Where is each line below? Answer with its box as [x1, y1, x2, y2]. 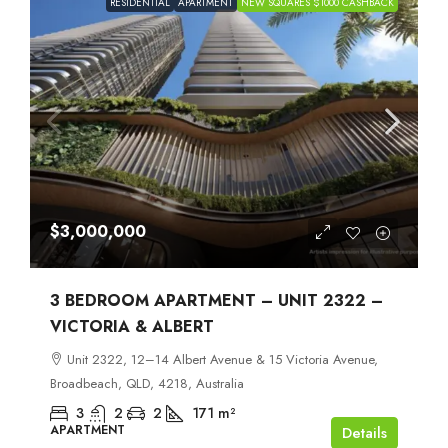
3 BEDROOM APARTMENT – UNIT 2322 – [50, 288, 383, 312]
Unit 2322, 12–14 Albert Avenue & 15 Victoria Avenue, [67, 349, 378, 369]
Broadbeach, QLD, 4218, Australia [50, 373, 244, 393]
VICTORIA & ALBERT [50, 314, 214, 338]
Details [342, 421, 387, 444]
